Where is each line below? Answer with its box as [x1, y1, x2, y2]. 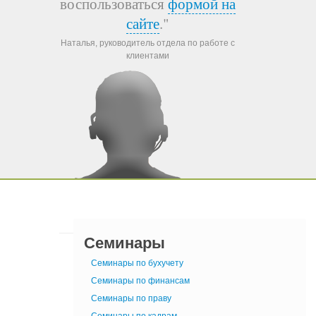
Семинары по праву [91, 293, 171, 303]
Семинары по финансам [91, 275, 190, 286]
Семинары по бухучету [91, 257, 183, 268]
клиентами [126, 50, 169, 61]
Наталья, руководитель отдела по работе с [60, 37, 235, 48]
